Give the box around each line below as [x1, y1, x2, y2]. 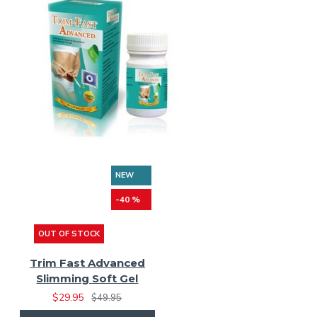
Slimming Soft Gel [36, 272, 139, 286]
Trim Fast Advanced [29, 256, 145, 270]
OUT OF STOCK [38, 229, 100, 240]
